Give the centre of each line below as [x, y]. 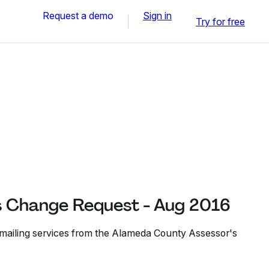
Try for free [220, 21]
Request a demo [78, 15]
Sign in [157, 15]
